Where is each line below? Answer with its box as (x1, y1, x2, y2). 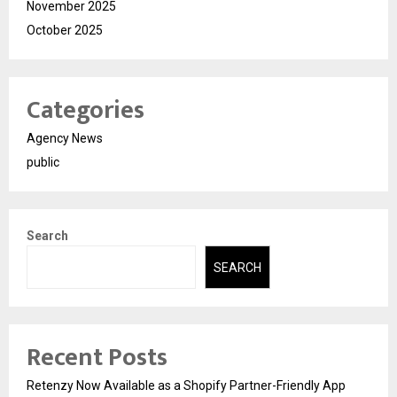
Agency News (27, 131, 103, 146)
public (27, 155, 59, 170)
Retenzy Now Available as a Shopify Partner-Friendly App (27, 378, 346, 393)
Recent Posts (27, 336, 167, 378)
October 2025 (27, 23, 103, 38)
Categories (27, 90, 144, 132)
